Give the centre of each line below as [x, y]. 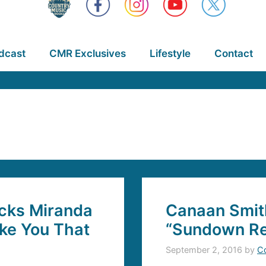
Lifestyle [170, 53]
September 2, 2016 [204, 250]
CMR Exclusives [87, 53]
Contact [233, 53]
